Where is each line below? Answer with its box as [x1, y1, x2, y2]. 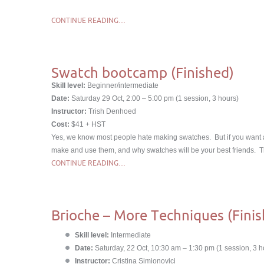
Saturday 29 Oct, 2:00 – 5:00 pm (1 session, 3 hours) [71, 94, 239, 103]
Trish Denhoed [87, 107, 136, 115]
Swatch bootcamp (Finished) [51, 64, 234, 81]
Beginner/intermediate [85, 81, 159, 90]
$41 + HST [70, 120, 105, 128]
